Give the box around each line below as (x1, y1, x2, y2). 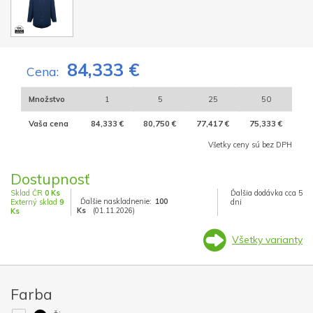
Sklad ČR (10, 188, 45, 198)
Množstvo (28, 94, 65, 105)
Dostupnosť (10, 170, 89, 189)
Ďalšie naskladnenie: (80, 196, 152, 207)
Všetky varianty (232, 233, 303, 246)
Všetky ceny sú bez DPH (208, 140, 292, 150)
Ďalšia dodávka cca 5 (230, 188, 303, 198)
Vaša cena (28, 119, 68, 129)
